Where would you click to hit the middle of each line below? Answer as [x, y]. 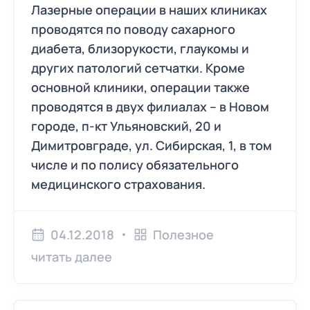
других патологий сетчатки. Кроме [138, 68]
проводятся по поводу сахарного [133, 29]
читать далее [72, 257]
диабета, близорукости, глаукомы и [140, 48]
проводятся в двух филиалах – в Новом [150, 107]
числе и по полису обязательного [135, 165]
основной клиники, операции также [140, 87]
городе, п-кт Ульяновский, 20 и [126, 126]
